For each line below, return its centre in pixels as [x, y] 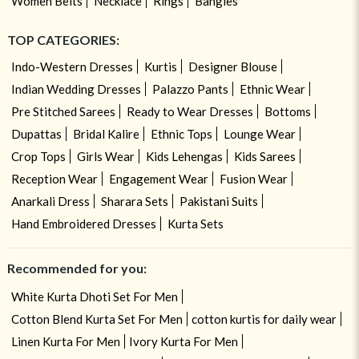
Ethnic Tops [181, 133]
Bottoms [287, 111]
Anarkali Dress [50, 201]
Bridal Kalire [106, 133]
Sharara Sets [134, 201]
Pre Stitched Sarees [63, 111]
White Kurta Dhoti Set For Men [94, 296]
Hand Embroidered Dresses [83, 223]
